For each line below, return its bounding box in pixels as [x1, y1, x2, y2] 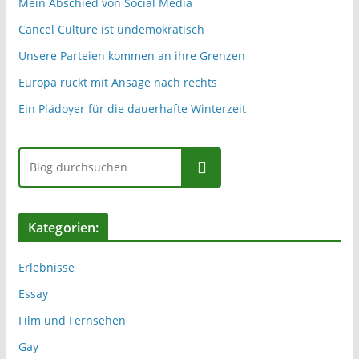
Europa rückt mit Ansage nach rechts [18, 75, 217, 90]
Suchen [179, 159, 224, 176]
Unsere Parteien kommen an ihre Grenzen [18, 48, 245, 63]
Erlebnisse [18, 260, 75, 275]
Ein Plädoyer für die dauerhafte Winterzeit [18, 101, 246, 116]
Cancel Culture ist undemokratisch [18, 22, 204, 37]
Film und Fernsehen [18, 313, 126, 328]
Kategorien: [27, 219, 99, 236]
